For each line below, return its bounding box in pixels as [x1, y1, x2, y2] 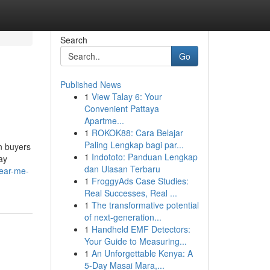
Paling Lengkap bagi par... [84, 139, 184, 151]
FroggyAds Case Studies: [91, 175, 189, 187]
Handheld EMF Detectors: [91, 223, 190, 235]
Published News [60, 78, 121, 90]
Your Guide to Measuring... [84, 235, 187, 247]
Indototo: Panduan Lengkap [91, 151, 198, 163]
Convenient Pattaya [84, 102, 159, 115]
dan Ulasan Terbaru [84, 163, 160, 175]
